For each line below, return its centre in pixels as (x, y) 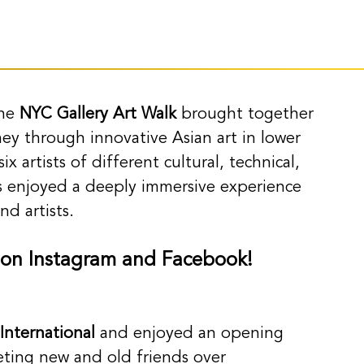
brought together (247, 115)
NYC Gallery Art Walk (98, 115)
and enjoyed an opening (192, 334)
